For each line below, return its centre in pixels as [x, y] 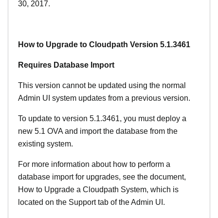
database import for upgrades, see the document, [102, 177]
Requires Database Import [66, 65]
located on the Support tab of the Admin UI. [91, 202]
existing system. [45, 144]
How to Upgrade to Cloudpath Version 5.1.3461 [104, 45]
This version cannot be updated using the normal [102, 85]
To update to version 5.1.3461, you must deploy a [102, 118]
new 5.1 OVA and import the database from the [98, 131]
